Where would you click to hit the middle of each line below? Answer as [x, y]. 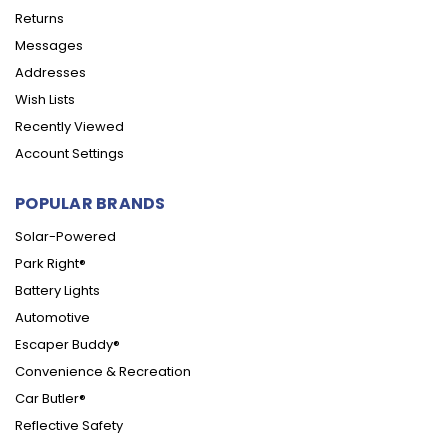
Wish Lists [45, 99]
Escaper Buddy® [67, 344]
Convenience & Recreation [103, 371]
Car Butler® [50, 398]
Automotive [52, 317]
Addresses [50, 72]
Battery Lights [57, 290]
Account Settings [69, 153]
